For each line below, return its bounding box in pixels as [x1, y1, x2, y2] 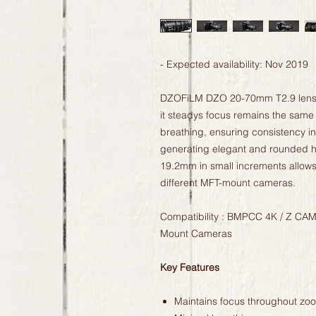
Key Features [160, 261, 219, 274]
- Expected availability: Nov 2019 [160, 58, 308, 71]
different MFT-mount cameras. [160, 176, 296, 190]
